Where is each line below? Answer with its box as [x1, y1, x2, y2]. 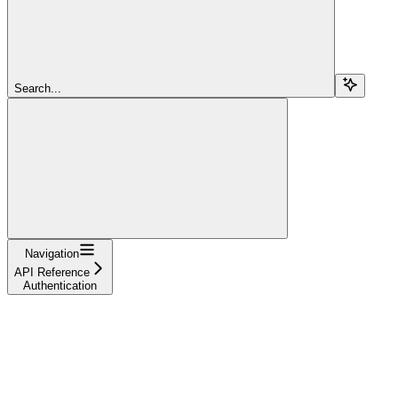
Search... [14, 81, 61, 95]
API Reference [14, 265, 90, 279]
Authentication [23, 278, 97, 292]
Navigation [25, 246, 79, 260]
